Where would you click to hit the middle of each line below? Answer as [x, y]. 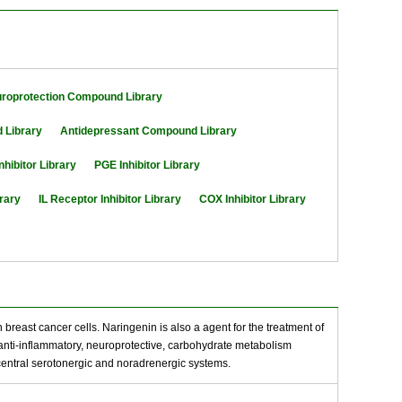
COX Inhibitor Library [253, 199]
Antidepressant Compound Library [149, 131]
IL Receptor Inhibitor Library [110, 199]
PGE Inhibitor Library [147, 165]
